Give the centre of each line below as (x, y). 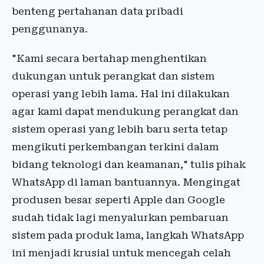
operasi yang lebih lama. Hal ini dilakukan (121, 94)
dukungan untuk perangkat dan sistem (113, 76)
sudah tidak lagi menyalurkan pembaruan (120, 218)
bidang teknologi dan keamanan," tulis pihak (129, 165)
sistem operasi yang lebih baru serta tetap (120, 129)
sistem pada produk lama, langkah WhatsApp (128, 235)
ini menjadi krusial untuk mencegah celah (121, 253)
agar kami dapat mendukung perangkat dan (125, 112)
